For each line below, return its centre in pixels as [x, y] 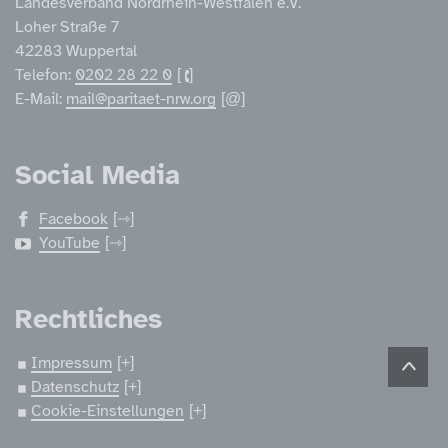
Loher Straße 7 [67, 26]
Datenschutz [75, 386]
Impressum [71, 362]
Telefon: [45, 74]
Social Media [97, 174]
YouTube [69, 242]
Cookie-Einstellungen [107, 410]
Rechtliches [88, 318]
